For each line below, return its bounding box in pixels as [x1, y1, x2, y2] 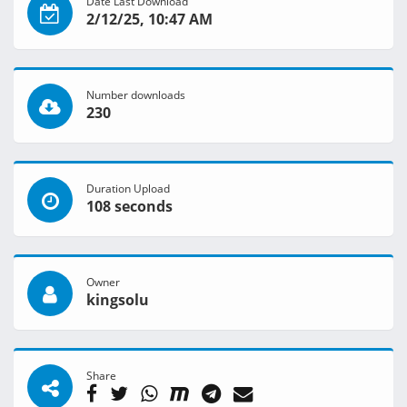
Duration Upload [86, 181, 170, 196]
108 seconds [86, 196, 173, 217]
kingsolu [86, 290, 149, 311]
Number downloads [86, 87, 185, 103]
